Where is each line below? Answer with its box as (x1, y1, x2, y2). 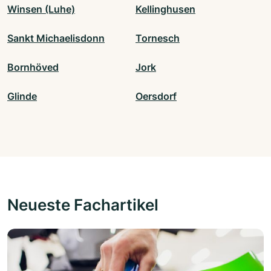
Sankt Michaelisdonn (7, 31, 105, 44)
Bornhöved (7, 60, 59, 73)
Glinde (7, 90, 37, 102)
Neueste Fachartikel (7, 194, 158, 214)
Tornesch (135, 31, 180, 44)
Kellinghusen (135, 2, 195, 15)
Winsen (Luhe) (7, 2, 75, 15)
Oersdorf (135, 90, 177, 102)
